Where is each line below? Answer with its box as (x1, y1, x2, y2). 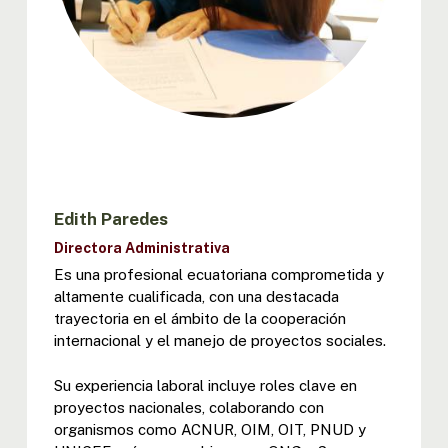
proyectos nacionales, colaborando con (53, 398, 324, 416)
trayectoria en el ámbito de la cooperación (53, 310, 346, 328)
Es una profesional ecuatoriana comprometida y (53, 266, 384, 284)
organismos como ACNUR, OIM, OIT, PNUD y (53, 420, 366, 438)
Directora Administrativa (53, 240, 230, 257)
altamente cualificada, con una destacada (53, 288, 339, 306)
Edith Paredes (53, 209, 168, 230)
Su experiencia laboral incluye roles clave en (53, 376, 357, 394)
